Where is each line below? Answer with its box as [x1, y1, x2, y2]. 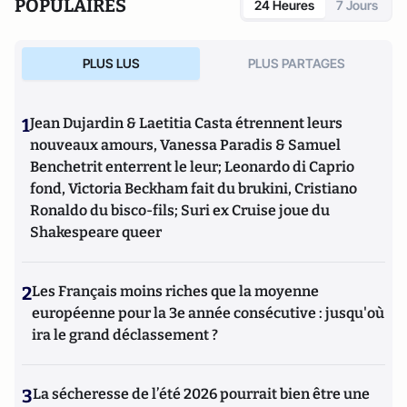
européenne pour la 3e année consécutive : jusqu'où [32, 304, 384, 322]
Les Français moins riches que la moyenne [32, 283, 319, 300]
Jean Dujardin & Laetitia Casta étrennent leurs [30, 114, 342, 132]
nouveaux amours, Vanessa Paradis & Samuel [30, 136, 341, 154]
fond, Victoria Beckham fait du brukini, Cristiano [30, 180, 357, 197]
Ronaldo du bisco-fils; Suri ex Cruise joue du [30, 202, 330, 219]
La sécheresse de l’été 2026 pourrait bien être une [33, 385, 370, 402]
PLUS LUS [82, 55, 140, 71]
